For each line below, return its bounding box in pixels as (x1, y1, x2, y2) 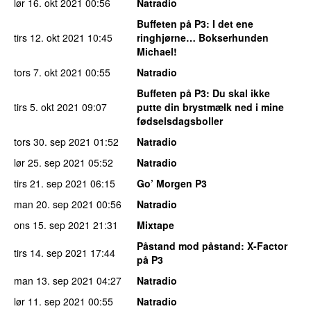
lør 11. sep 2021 (14, 294, 85, 309)
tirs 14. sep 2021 (14, 246, 87, 260)
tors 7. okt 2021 (14, 65, 83, 80)
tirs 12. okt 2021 (14, 31, 85, 45)
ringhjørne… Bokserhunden (137, 31, 269, 45)
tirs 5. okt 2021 (14, 100, 79, 115)
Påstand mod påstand (137, 239, 241, 253)
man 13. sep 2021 (14, 274, 94, 288)
